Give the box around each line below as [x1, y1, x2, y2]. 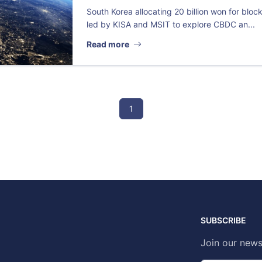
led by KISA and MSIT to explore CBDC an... [87, 19, 256, 29]
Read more [87, 39, 132, 50]
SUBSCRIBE [200, 215, 246, 226]
